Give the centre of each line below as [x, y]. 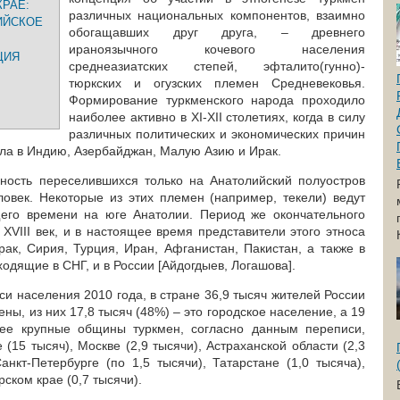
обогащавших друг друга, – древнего [217, 32]
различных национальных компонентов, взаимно [217, 15]
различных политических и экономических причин [217, 134]
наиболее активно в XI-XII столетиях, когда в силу [217, 117]
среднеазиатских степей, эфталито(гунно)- [217, 66]
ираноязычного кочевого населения [217, 49]
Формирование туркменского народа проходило [217, 100]
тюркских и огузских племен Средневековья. [217, 83]
